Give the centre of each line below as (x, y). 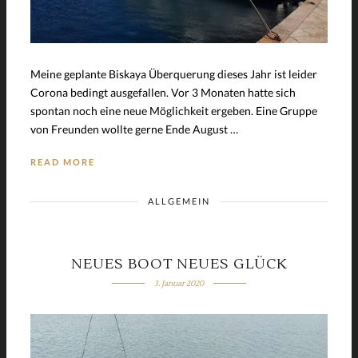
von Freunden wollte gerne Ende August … (134, 129)
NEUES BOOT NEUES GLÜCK (179, 264)
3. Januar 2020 (179, 283)
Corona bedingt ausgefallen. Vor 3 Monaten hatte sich (163, 92)
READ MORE (63, 161)
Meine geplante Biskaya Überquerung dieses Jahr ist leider (174, 74)
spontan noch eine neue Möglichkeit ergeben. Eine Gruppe (174, 110)
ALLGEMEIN (179, 201)
